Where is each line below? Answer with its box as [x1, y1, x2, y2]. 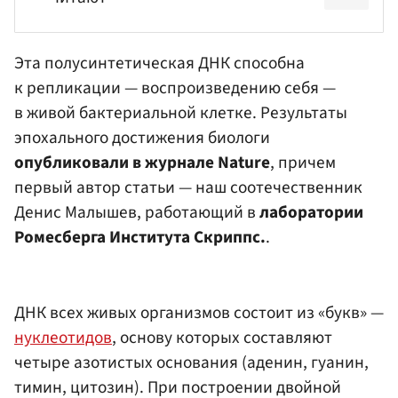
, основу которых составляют [112, 325, 332, 351]
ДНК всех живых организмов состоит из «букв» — [14, 300, 384, 326]
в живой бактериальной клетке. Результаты [14, 99, 347, 125]
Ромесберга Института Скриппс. [14, 224, 266, 250]
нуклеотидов [14, 325, 112, 351]
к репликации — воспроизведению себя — [14, 75, 336, 100]
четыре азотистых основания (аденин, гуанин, [14, 350, 369, 376]
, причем [270, 149, 336, 175]
